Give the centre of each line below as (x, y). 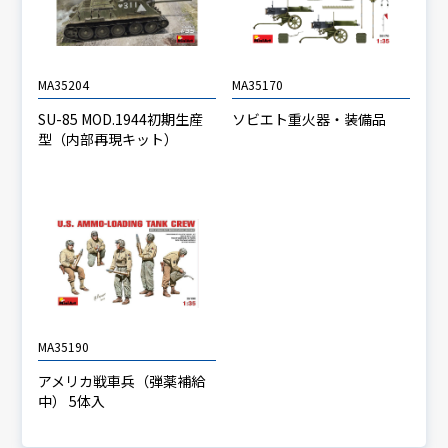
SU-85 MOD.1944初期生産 (121, 119)
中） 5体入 (72, 400)
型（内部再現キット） (108, 139)
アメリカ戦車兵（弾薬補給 (122, 380)
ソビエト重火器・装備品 (309, 119)
